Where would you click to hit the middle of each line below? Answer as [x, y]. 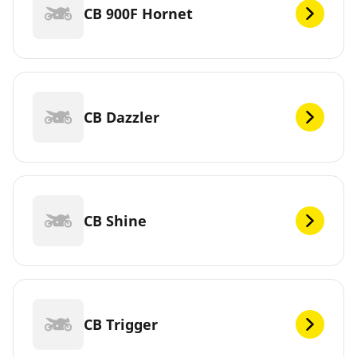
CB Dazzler [122, 117]
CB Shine [115, 220]
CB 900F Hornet [138, 13]
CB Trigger [121, 324]
